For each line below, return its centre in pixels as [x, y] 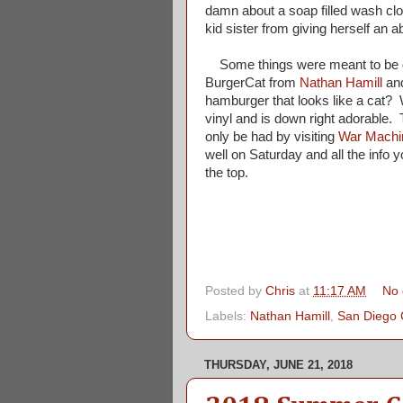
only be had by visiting [272, 136]
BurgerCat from [252, 82]
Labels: [228, 317]
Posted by [235, 291]
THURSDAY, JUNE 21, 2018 [278, 365]
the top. [227, 172]
